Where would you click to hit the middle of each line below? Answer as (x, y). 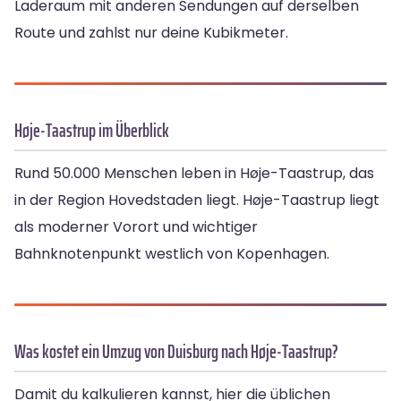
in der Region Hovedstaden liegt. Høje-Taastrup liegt (197, 200)
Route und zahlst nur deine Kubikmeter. (151, 32)
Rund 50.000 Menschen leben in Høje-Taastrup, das (194, 173)
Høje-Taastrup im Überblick (92, 130)
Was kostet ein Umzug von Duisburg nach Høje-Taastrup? (176, 351)
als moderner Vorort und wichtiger (136, 226)
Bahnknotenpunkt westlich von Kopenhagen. (172, 253)
